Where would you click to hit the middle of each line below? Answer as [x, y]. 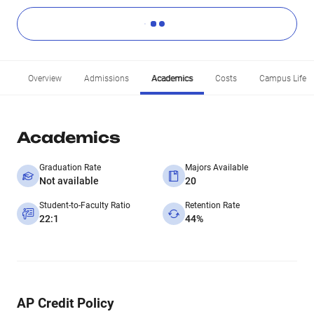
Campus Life [283, 78]
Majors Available [217, 168]
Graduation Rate [70, 168]
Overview [45, 78]
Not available [69, 181]
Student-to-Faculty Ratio [85, 205]
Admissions [107, 78]
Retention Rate [212, 205]
